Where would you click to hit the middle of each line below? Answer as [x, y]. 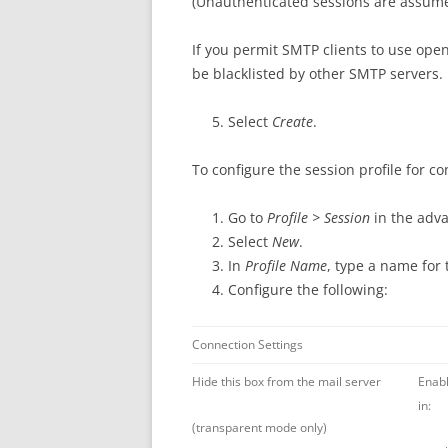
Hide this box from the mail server [286, 381]
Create [292, 121]
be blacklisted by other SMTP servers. [317, 73]
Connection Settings [247, 344]
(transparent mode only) [259, 427]
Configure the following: [308, 289]
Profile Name [286, 265]
